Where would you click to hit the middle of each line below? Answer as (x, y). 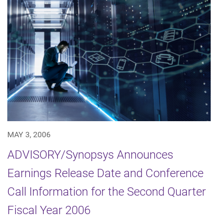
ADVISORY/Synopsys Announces (90, 155)
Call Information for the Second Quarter (107, 192)
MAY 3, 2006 (29, 135)
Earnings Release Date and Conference (105, 173)
